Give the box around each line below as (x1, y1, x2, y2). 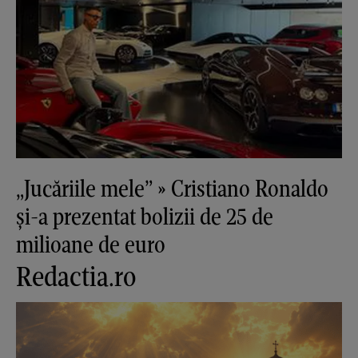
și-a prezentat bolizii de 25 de (16, 201, 273, 231)
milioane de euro (16, 229, 165, 259)
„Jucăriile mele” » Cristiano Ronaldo (16, 173, 328, 203)
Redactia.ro (16, 258, 136, 293)
